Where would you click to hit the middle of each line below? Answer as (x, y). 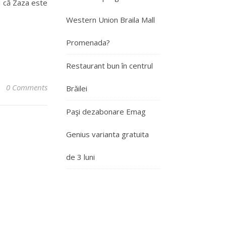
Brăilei (77, 88)
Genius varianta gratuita (107, 134)
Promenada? (88, 42)
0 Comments (27, 87)
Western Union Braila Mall (110, 20)
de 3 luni (80, 157)
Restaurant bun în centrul (109, 66)
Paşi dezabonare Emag (106, 111)
